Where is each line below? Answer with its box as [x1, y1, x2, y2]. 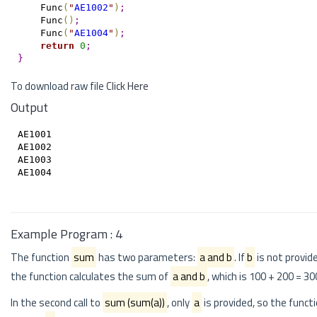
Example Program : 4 [11, 224, 122, 243]
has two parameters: [96, 249, 197, 265]
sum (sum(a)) [105, 294, 165, 311]
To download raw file [11, 78, 106, 94]
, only [167, 294, 192, 311]
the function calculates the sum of [11, 268, 171, 284]
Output [11, 98, 48, 117]
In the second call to [11, 294, 103, 311]
